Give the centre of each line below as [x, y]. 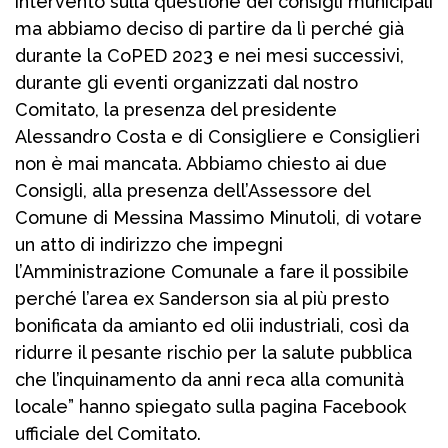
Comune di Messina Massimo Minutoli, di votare [218, 218]
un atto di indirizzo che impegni [149, 245]
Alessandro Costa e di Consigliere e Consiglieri [217, 137]
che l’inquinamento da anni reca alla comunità [209, 380]
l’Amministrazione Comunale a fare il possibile [212, 272]
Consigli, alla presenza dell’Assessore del [192, 191]
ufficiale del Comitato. [108, 434]
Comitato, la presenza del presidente [176, 110]
